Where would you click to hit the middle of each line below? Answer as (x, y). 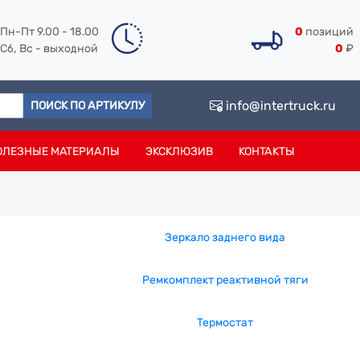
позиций (328, 32)
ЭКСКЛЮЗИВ (179, 151)
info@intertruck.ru (279, 105)
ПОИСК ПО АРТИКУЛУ (88, 106)
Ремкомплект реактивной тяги (225, 280)
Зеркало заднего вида (225, 237)
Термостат (225, 323)
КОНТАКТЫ (266, 151)
